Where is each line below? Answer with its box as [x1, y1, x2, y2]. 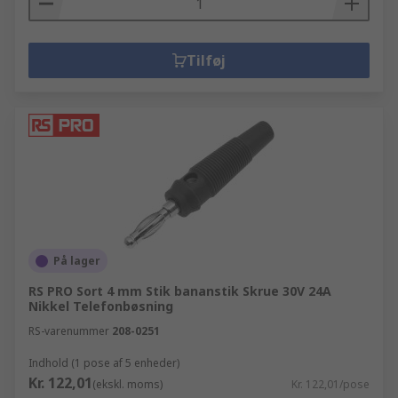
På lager [53, 253, 100, 268]
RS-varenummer [28, 323, 109, 338]
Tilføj [187, 51, 226, 70]
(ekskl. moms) [92, 377, 163, 392]
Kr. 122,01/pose [291, 377, 370, 392]
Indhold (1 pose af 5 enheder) [28, 355, 179, 370]
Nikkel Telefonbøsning [28, 298, 173, 314]
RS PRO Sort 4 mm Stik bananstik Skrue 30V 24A [28, 283, 331, 299]
